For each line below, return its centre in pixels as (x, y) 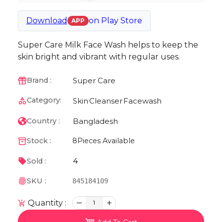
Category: (44, 100)
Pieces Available (106, 141)
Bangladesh (95, 121)
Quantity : (46, 203)
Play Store (122, 20)
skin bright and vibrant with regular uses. (99, 56)
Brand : (39, 81)
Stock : (39, 141)
